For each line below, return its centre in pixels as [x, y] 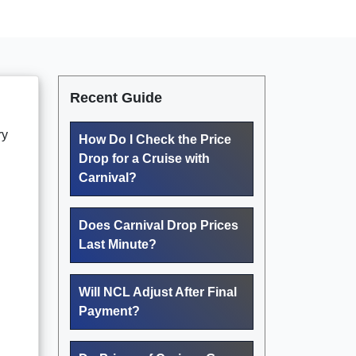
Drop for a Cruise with [144, 158]
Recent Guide [116, 97]
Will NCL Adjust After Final [158, 292]
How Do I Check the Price [155, 139]
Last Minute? [118, 244]
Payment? [109, 311]
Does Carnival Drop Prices [159, 225]
